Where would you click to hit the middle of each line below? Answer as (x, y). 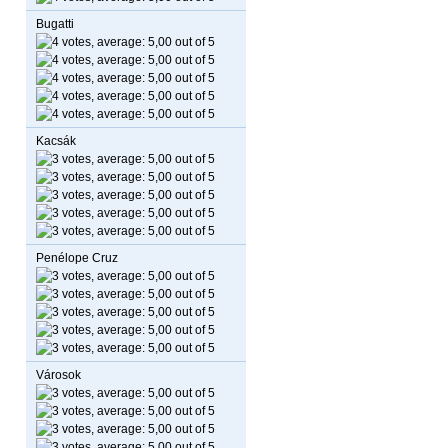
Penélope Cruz (77, 258)
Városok (58, 375)
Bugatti (55, 24)
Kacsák (56, 141)
